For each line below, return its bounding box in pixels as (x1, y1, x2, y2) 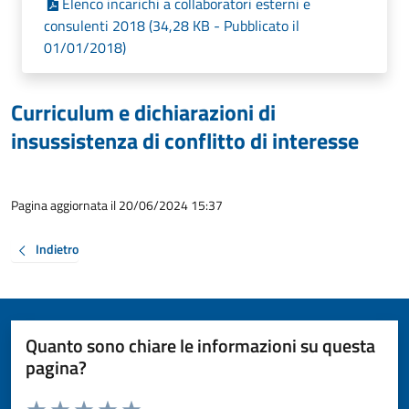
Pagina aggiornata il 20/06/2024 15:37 (11, 195, 223, 215)
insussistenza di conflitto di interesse (11, 124, 359, 157)
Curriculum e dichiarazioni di (11, 96, 276, 129)
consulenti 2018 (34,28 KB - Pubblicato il (44, 15, 299, 37)
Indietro (36, 239, 79, 259)
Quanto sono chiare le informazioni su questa (26, 330, 375, 360)
